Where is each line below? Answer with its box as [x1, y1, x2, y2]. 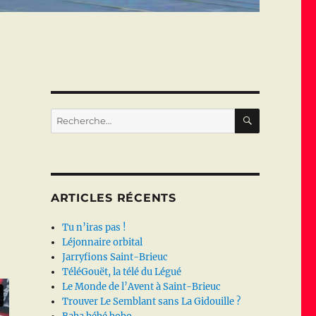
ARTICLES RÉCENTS [50, 191, 176, 205]
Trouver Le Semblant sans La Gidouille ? [62, 296, 241, 308]
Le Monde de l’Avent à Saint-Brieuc [62, 281, 221, 293]
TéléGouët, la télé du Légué [62, 266, 182, 279]
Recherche [49, 109, 98, 122]
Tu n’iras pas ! [62, 221, 127, 234]
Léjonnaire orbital [62, 236, 143, 249]
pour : [49, 124, 76, 137]
